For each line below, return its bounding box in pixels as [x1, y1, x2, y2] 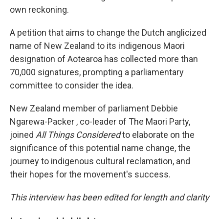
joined [10, 130, 36, 140]
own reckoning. [10, 4, 69, 15]
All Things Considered [36, 130, 122, 140]
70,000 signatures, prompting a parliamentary [10, 67, 184, 77]
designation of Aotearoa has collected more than [10, 54, 198, 64]
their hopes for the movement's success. [10, 169, 171, 179]
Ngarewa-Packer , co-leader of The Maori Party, [10, 116, 190, 127]
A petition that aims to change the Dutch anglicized [10, 27, 206, 38]
